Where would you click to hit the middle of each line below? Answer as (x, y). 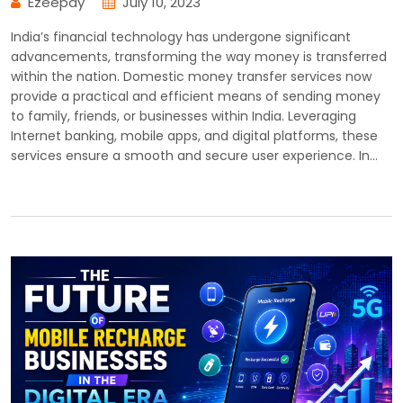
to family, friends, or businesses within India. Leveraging (184, 116)
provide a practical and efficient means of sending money (196, 97)
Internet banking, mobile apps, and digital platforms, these (194, 136)
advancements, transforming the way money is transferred (199, 57)
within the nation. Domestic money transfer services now (191, 77)
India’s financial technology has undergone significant (181, 37)
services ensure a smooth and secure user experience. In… (194, 156)
